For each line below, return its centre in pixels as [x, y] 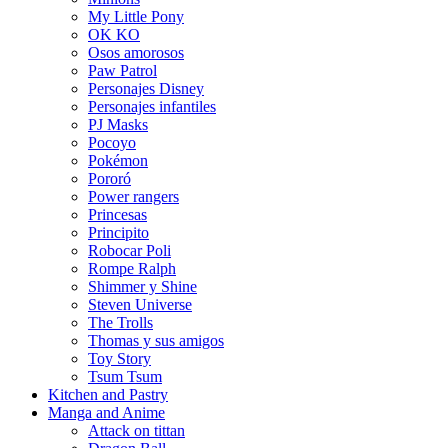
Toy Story [119, 359]
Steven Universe [140, 305]
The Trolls [120, 323]
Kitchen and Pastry [108, 395]
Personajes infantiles [152, 107]
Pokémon [118, 161]
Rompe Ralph [132, 269]
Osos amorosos [136, 53]
